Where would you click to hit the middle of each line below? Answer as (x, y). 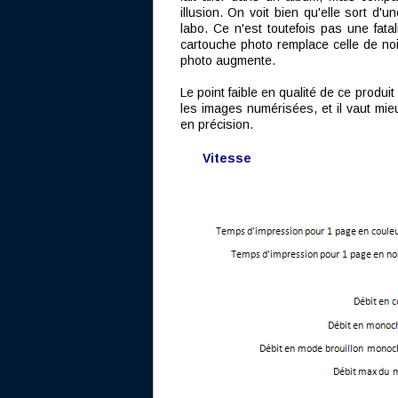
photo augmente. (227, 60)
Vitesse (227, 158)
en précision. (216, 124)
